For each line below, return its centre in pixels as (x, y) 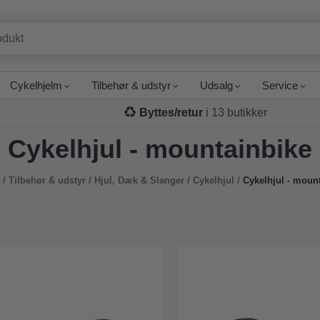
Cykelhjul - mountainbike (160, 149)
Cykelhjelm (36, 85)
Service (280, 85)
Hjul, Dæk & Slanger (139, 180)
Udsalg (217, 85)
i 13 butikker (235, 112)
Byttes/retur (171, 112)
